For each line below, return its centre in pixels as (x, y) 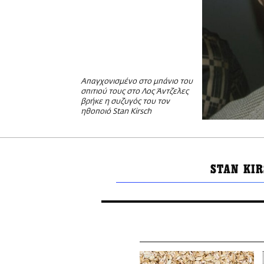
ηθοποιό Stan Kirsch (116, 112)
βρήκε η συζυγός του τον (125, 102)
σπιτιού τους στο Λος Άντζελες (135, 92)
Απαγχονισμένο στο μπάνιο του (137, 82)
